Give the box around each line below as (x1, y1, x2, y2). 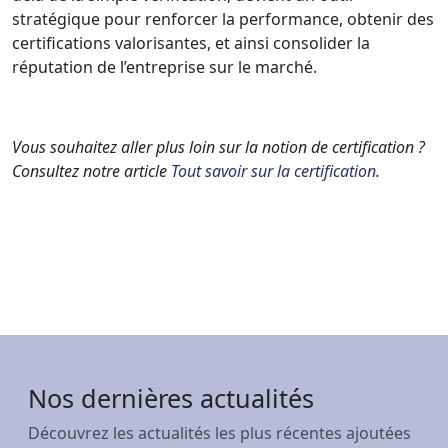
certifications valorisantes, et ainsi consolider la (12, 31, 370, 54)
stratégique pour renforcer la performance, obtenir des (12, 7, 434, 30)
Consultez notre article (12, 159, 171, 182)
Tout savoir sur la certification (171, 159, 376, 182)
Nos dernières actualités (28, 380, 314, 415)
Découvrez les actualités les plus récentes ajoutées (28, 421, 411, 444)
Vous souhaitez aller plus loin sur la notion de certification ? (12, 135, 425, 158)
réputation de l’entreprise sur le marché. (12, 55, 317, 78)
